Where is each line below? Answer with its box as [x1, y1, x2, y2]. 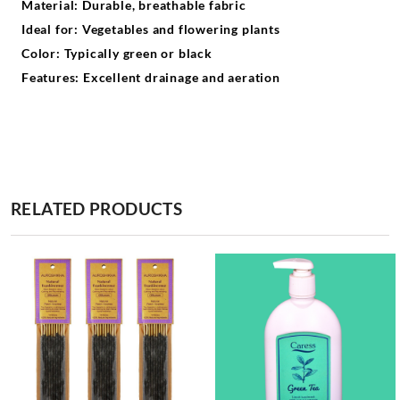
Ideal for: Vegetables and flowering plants [21, 21, 280, 37]
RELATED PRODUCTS [11, 198, 183, 219]
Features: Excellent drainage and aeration [21, 70, 280, 85]
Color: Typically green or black [21, 46, 212, 61]
